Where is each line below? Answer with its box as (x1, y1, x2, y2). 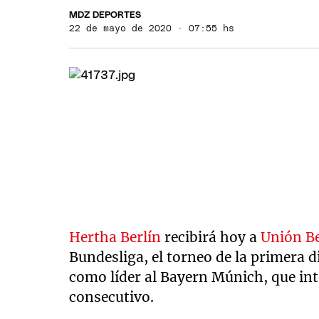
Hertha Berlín (69, 229, 162, 246)
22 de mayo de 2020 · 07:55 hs (69, 23, 235, 33)
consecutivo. (69, 288, 155, 305)
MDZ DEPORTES (69, 10, 142, 20)
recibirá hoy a (161, 229, 261, 246)
